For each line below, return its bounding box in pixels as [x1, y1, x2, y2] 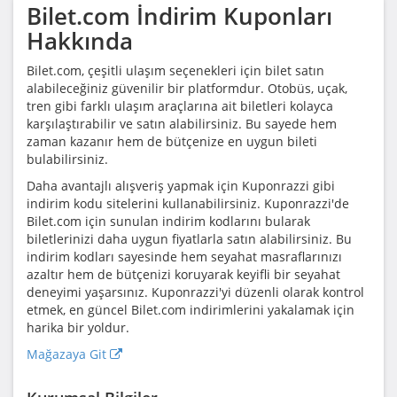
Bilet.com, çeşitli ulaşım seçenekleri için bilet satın [27, 62, 324, 80]
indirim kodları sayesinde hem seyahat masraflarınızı [27, 248, 342, 266]
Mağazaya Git [27, 346, 110, 363]
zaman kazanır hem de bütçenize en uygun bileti [27, 133, 317, 151]
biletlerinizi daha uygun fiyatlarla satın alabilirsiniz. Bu [27, 230, 352, 248]
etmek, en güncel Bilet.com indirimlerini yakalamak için [27, 301, 354, 319]
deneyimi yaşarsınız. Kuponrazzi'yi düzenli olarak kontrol [27, 284, 364, 301]
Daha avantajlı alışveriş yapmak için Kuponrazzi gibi [27, 177, 335, 195]
